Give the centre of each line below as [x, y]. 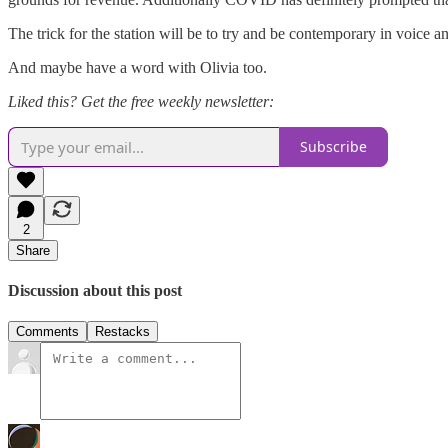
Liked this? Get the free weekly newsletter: [141, 101]
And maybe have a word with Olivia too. [137, 67]
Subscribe [333, 147]
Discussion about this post [95, 290]
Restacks [122, 332]
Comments [47, 332]
